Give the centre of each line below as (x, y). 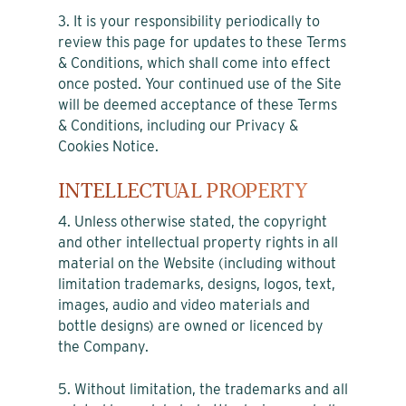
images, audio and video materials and (184, 304)
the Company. (103, 346)
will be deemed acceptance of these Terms (198, 104)
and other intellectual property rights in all (198, 242)
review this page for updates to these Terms (202, 42)
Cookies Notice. (108, 146)
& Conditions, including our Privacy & (178, 125)
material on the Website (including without (197, 263)
